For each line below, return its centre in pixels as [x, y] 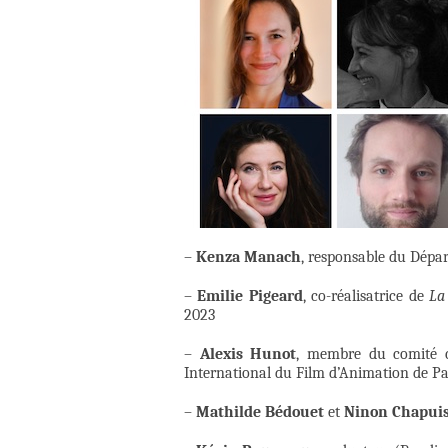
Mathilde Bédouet [260, 412]
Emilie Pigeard [250, 296]
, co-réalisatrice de [366, 296]
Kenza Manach [248, 257]
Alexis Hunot [248, 354]
